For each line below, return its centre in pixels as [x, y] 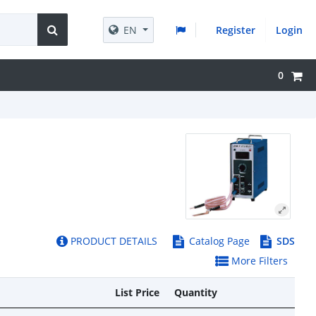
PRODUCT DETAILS [113, 241]
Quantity [195, 292]
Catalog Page [219, 241]
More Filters [259, 261]
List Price [137, 292]
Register [236, 30]
